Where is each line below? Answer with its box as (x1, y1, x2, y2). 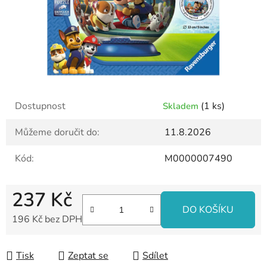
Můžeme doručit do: (15, 126, 100, 139)
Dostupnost (15, 100, 66, 113)
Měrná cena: (11, 231, 63, 245)
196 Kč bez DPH (12, 213, 82, 226)
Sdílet (142, 249, 168, 263)
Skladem (163, 100, 201, 113)
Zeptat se (68, 249, 108, 263)
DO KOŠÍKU (182, 203, 234, 217)
